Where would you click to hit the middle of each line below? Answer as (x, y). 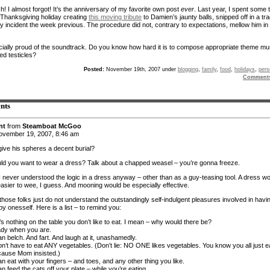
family (209, 69)
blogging (188, 69)
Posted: (94, 69)
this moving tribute (115, 17)
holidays (245, 69)
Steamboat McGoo (52, 126)
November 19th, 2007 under (141, 69)
